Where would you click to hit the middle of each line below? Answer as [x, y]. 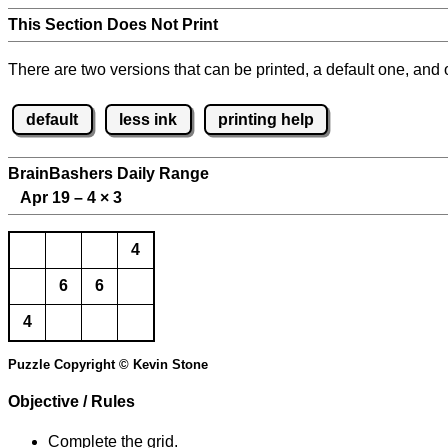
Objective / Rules [71, 402]
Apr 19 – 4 [54, 198]
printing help [265, 119]
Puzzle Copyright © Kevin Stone [108, 365]
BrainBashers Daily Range [108, 174]
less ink [148, 119]
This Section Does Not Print [113, 24]
